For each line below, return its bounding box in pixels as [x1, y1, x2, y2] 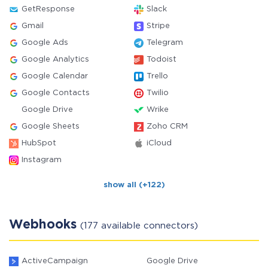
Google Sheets [22, 123, 80, 130]
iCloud [147, 140, 172, 147]
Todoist [147, 56, 176, 63]
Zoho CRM [147, 123, 188, 130]
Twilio [147, 90, 169, 96]
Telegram [147, 39, 183, 46]
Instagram [22, 157, 62, 163]
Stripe [147, 23, 170, 29]
